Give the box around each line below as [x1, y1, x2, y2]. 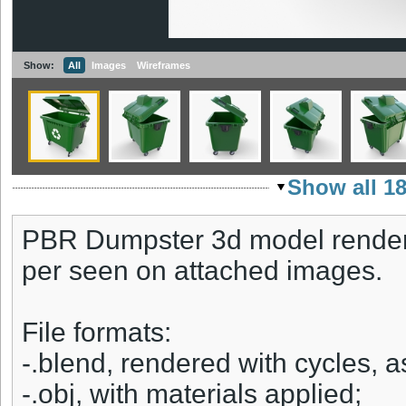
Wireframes [137, 60, 190, 72]
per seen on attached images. [22, 256, 382, 286]
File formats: [22, 317, 171, 348]
